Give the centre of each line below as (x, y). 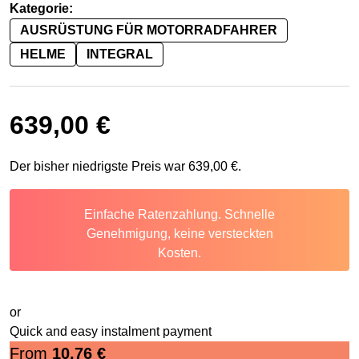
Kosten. (179, 253)
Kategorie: (41, 9)
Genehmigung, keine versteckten (179, 234)
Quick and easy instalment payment (111, 332)
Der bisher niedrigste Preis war (99, 167)
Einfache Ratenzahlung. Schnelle (179, 215)
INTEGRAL (120, 54)
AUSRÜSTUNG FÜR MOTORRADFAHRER (149, 30)
